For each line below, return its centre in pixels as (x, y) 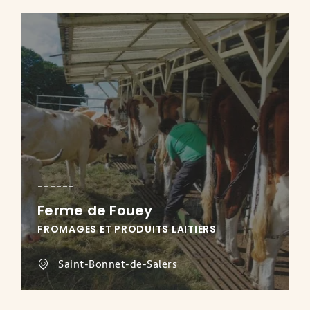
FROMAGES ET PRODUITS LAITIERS (127, 229)
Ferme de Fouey (95, 211)
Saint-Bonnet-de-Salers (118, 265)
